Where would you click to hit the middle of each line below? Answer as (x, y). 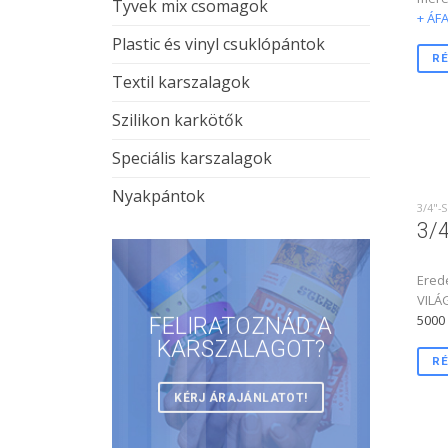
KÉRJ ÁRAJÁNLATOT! (241, 397)
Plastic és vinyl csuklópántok (218, 44)
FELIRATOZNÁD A (241, 325)
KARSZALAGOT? (240, 348)
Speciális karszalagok (192, 158)
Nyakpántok (158, 196)
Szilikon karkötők (177, 120)
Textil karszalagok (181, 82)
